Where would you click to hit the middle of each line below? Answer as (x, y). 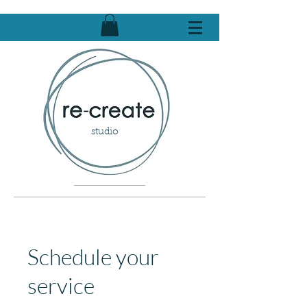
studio (105, 133)
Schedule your (93, 257)
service (61, 286)
